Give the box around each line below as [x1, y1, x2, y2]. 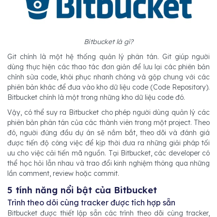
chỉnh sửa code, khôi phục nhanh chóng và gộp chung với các [7, 73, 210, 82]
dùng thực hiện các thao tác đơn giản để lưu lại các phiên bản [7, 62, 210, 72]
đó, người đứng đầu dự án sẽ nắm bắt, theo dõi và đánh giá [7, 128, 210, 138]
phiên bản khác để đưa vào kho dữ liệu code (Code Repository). [7, 83, 210, 92]
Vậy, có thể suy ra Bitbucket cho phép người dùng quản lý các [7, 108, 210, 117]
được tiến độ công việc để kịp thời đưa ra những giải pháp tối [7, 139, 210, 148]
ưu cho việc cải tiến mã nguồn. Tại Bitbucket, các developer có [7, 149, 210, 158]
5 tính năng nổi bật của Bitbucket [7, 185, 157, 196]
